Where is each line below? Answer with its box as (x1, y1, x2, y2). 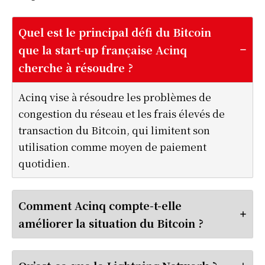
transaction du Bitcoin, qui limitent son (18, 122, 210, 137)
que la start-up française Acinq (18, 41, 187, 57)
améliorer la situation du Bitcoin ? (18, 215, 203, 231)
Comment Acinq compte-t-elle (18, 197, 182, 213)
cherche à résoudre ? (18, 59, 133, 75)
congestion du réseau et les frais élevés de (18, 105, 225, 121)
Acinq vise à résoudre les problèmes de (18, 89, 211, 104)
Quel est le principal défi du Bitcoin (18, 24, 211, 40)
